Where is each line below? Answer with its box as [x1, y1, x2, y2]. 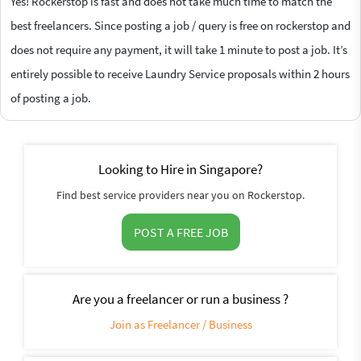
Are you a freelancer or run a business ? [73, 289, 288, 308]
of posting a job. [10, 89, 91, 106]
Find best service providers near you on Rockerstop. [56, 187, 305, 202]
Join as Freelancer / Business [109, 316, 252, 332]
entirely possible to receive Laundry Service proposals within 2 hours [10, 65, 350, 81]
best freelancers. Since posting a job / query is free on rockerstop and [10, 17, 351, 33]
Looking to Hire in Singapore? [98, 160, 263, 178]
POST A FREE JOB [133, 223, 228, 240]
